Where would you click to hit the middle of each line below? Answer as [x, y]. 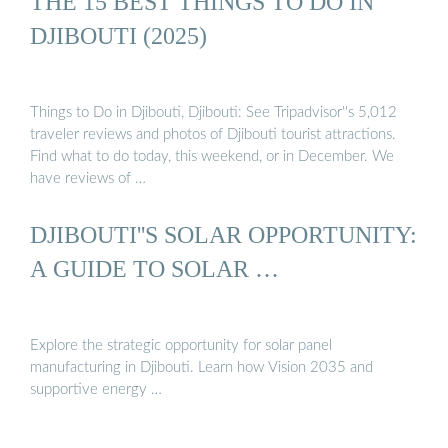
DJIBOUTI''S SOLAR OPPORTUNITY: [223, 234]
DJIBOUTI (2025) [118, 35]
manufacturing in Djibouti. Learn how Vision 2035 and [201, 368]
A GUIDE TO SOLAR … [154, 268]
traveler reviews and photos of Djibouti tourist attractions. [213, 135]
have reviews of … [88, 179]
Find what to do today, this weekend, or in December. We [212, 157]
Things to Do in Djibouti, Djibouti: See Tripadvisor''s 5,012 [213, 113]
